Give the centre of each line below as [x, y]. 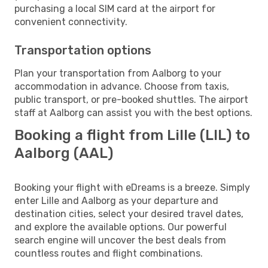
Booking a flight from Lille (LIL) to [132, 135]
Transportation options [83, 50]
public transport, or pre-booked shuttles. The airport [131, 99]
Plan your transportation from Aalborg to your [118, 73]
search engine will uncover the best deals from [120, 240]
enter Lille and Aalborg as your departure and [116, 200]
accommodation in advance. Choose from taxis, [122, 86]
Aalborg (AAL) [64, 153]
